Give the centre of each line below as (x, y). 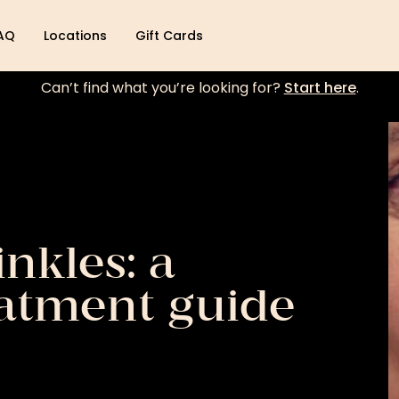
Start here (320, 88)
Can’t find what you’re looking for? (162, 88)
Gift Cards (169, 36)
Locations (75, 36)
